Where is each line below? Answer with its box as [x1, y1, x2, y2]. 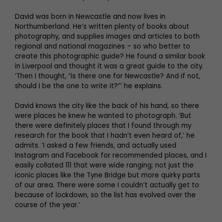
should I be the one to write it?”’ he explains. [15, 81, 163, 91]
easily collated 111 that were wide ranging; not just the [15, 161, 194, 170]
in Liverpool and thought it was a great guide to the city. [15, 61, 204, 71]
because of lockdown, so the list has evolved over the [15, 190, 196, 200]
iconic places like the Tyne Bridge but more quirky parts [15, 170, 200, 180]
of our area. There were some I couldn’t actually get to [15, 180, 199, 190]
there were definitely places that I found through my [15, 121, 191, 131]
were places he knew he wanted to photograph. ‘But [15, 111, 191, 121]
